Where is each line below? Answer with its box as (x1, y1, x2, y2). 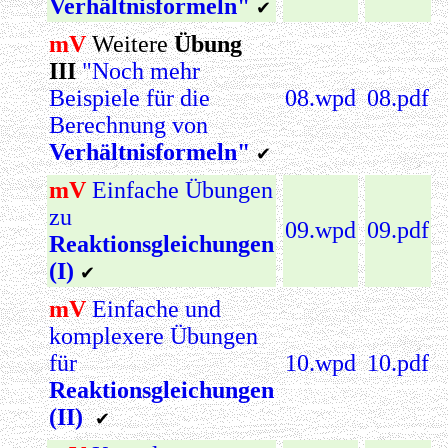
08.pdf (367, 84, 429, 111)
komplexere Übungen (49, 322, 258, 349)
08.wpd (285, 84, 356, 111)
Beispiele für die (49, 84, 210, 111)
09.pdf (367, 216, 429, 243)
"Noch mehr (82, 57, 200, 84)
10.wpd (285, 349, 356, 376)
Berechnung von (49, 111, 208, 138)
